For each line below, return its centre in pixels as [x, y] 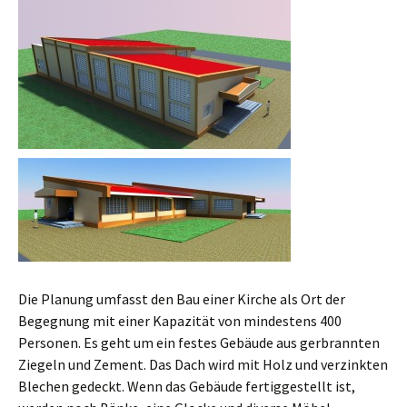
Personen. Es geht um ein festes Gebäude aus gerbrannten [199, 342]
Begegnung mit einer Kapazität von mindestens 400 [180, 320]
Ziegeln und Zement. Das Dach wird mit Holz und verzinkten [203, 364]
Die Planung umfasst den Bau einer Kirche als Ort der [182, 298]
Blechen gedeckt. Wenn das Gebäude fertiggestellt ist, [187, 386]
